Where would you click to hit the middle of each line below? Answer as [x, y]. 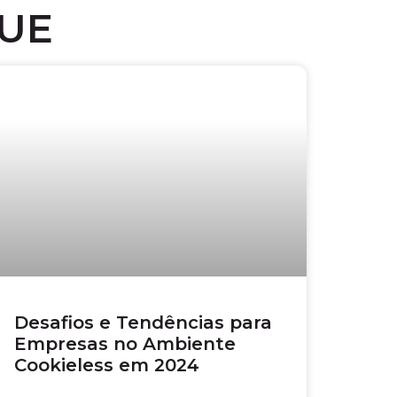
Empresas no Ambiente [125, 343]
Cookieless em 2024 [107, 365]
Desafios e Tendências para [143, 322]
